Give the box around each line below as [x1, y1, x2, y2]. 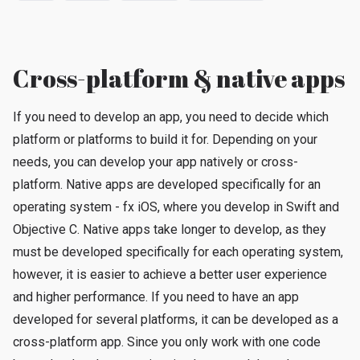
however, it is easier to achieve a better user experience [13, 267, 327, 282]
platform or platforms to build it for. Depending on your [13, 132, 317, 147]
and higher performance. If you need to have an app [13, 289, 299, 305]
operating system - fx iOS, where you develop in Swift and [13, 199, 339, 215]
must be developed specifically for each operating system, [13, 244, 343, 260]
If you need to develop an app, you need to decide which [13, 109, 329, 125]
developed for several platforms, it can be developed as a [13, 312, 338, 327]
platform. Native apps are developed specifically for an [13, 177, 321, 192]
